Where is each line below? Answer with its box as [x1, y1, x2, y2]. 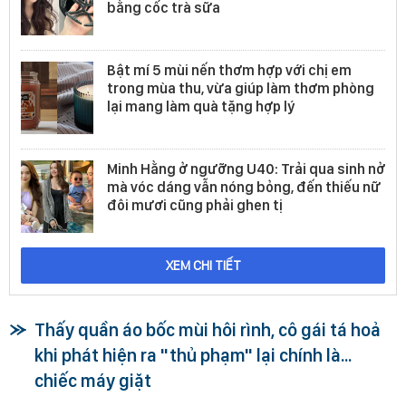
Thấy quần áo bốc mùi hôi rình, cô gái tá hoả [34, 318, 381, 341]
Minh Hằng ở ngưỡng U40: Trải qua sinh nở [107, 159, 385, 178]
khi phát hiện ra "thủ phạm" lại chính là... [34, 343, 352, 366]
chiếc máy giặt [34, 369, 151, 391]
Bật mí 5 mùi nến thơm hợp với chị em [107, 61, 352, 79]
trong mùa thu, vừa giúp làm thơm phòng [107, 79, 374, 97]
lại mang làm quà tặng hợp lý [107, 97, 295, 115]
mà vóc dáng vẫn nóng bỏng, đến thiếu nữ [107, 178, 381, 196]
